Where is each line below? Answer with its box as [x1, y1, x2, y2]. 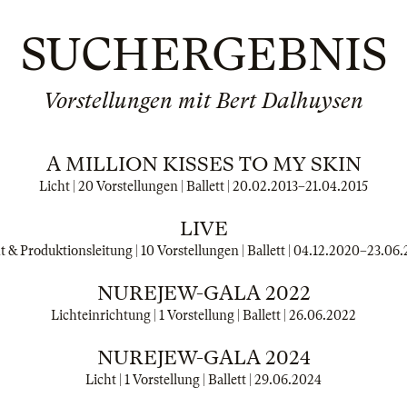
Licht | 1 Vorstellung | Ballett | [85, 372, 254, 387]
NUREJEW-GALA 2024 [97, 346, 310, 369]
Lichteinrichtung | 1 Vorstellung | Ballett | [51, 308, 289, 323]
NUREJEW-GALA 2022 [96, 282, 311, 304]
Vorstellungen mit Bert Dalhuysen [44, 88, 363, 114]
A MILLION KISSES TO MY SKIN [45, 153, 362, 175]
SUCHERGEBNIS [20, 28, 387, 81]
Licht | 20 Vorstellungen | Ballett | [39, 179, 233, 194]
